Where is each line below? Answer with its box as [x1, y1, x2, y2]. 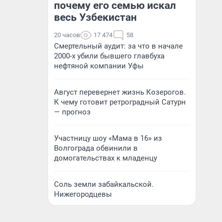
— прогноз [54, 108, 91, 116]
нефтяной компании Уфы [54, 61, 144, 70]
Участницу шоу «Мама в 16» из [54, 134, 162, 143]
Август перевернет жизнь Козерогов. [54, 88, 186, 97]
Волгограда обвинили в [54, 144, 138, 153]
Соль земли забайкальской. [54, 180, 154, 189]
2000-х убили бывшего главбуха [54, 52, 165, 60]
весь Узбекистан [54, 11, 137, 23]
